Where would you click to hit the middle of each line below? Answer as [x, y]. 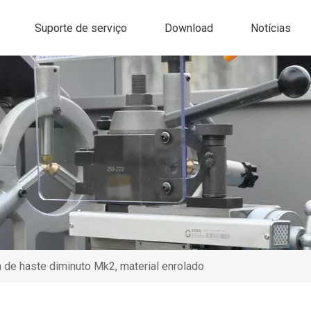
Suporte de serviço [81, 28]
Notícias [271, 28]
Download [189, 28]
